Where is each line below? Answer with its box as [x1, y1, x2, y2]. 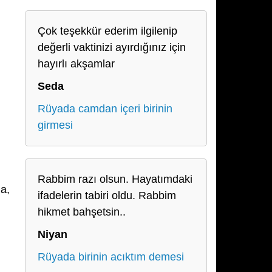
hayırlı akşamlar [38, 58, 115, 70]
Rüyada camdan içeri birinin [38, 103, 172, 115]
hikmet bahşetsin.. [38, 206, 126, 218]
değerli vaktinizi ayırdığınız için [38, 41, 186, 53]
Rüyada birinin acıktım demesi [38, 251, 184, 263]
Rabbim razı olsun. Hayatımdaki [38, 173, 192, 185]
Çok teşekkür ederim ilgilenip [38, 25, 177, 37]
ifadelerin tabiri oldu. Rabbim [38, 189, 176, 202]
